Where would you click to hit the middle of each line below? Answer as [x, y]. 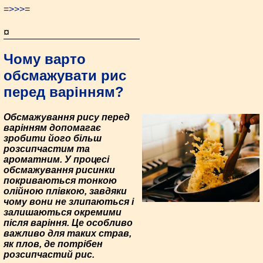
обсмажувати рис [65, 76]
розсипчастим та [47, 149]
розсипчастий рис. [49, 255]
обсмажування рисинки [59, 170]
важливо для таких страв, [68, 234]
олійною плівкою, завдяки [65, 191]
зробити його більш [53, 139]
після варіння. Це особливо [68, 223]
